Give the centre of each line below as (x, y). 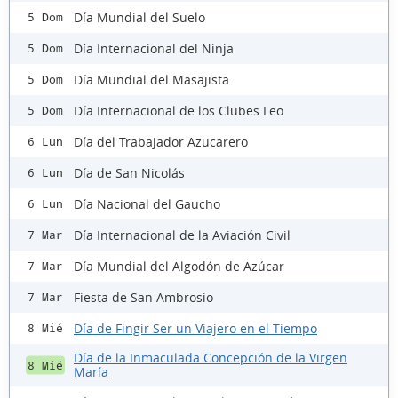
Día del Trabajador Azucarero (161, 141)
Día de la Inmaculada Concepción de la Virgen (211, 358)
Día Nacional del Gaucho (147, 203)
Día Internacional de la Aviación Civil (182, 235)
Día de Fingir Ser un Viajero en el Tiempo (195, 328)
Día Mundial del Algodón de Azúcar (179, 266)
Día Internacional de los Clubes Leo (179, 110)
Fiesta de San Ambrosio (143, 297)
